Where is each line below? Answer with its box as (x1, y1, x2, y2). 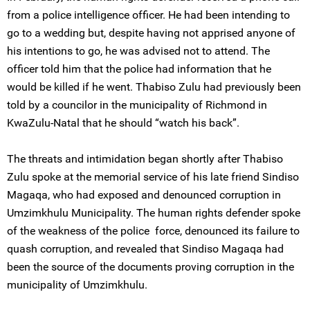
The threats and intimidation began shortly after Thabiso (7, 152, 283, 165)
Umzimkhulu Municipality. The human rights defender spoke (7, 206, 300, 219)
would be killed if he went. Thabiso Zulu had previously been (7, 80, 301, 93)
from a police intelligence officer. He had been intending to (7, 8, 290, 21)
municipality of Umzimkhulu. (7, 278, 147, 291)
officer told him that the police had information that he (7, 62, 271, 75)
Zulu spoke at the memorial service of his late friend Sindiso (7, 170, 299, 183)
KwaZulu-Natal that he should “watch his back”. (7, 116, 239, 129)
